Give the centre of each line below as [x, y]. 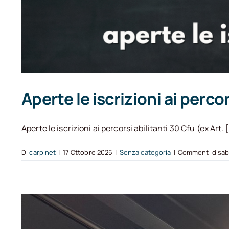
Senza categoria [145, 153]
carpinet [43, 153]
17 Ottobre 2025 [88, 153]
